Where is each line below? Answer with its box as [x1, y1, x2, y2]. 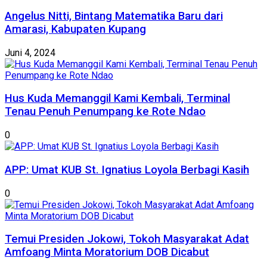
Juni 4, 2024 [5, 46, 55, 58]
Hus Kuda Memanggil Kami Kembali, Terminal [5, 92, 230, 105]
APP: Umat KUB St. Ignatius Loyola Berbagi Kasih [5, 163, 249, 176]
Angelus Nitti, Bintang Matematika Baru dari [5, 9, 223, 23]
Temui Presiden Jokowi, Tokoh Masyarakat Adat [5, 232, 249, 246]
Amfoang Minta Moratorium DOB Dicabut [5, 246, 209, 259]
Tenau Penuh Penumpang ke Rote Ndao [5, 105, 206, 119]
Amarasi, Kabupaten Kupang [5, 22, 146, 36]
